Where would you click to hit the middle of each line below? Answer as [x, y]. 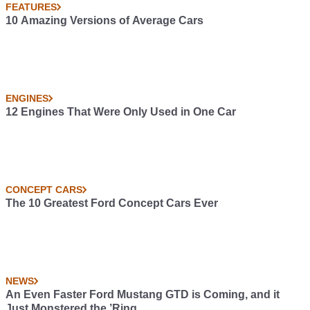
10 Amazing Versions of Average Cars [104, 20]
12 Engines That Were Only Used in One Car [121, 112]
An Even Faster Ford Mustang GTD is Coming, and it [143, 294]
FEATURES [31, 7]
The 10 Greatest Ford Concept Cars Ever [112, 203]
